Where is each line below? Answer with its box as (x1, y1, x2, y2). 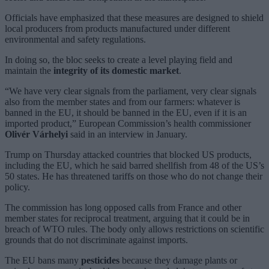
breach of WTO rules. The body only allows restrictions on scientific (5, 223, 264, 234)
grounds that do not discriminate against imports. (5, 234, 188, 245)
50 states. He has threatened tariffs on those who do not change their (5, 171, 262, 181)
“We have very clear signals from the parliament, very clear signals (5, 85, 256, 96)
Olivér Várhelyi (5, 128, 68, 139)
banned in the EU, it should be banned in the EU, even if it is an (5, 107, 247, 118)
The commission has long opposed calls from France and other (5, 202, 241, 213)
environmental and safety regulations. (5, 34, 146, 44)
